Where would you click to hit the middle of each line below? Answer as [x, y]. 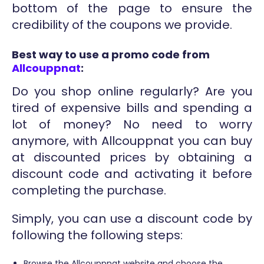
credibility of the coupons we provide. [122, 24]
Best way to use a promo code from [111, 55]
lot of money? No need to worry [132, 125]
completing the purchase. [89, 191]
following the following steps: [97, 235]
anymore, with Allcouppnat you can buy [132, 141]
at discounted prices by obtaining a [132, 158]
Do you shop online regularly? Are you [132, 92]
